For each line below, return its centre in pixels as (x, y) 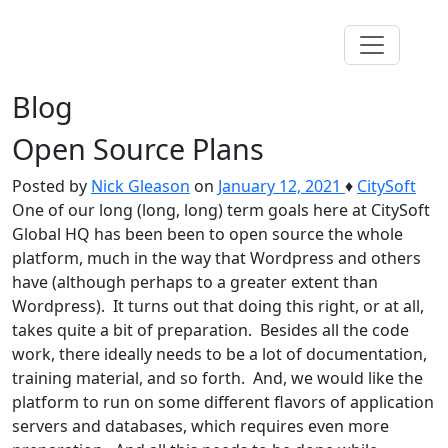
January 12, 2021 (279, 186)
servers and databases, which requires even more (200, 426)
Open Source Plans (138, 148)
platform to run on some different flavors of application (223, 402)
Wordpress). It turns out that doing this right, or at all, (218, 306)
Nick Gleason (140, 186)
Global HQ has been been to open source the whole (207, 234)
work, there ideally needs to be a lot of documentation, (219, 354)
